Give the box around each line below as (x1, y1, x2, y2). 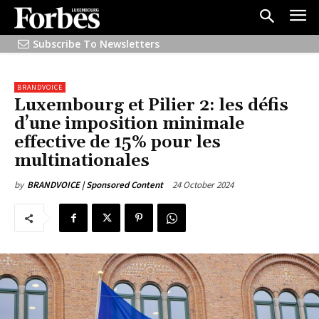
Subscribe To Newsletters (32, 36, 159, 51)
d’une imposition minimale (14, 113, 244, 135)
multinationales (14, 150, 150, 172)
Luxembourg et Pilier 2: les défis (14, 95, 288, 117)
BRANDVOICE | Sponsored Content (27, 179, 163, 192)
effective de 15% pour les (14, 132, 221, 154)
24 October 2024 (172, 179, 234, 192)
